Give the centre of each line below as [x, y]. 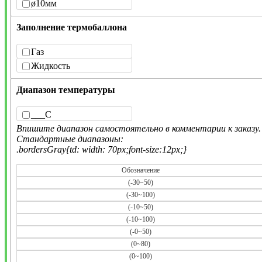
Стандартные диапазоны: [70, 139]
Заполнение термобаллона [72, 27]
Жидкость [51, 65]
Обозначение [141, 170]
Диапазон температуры [66, 89]
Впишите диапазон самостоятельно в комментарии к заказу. [139, 128]
